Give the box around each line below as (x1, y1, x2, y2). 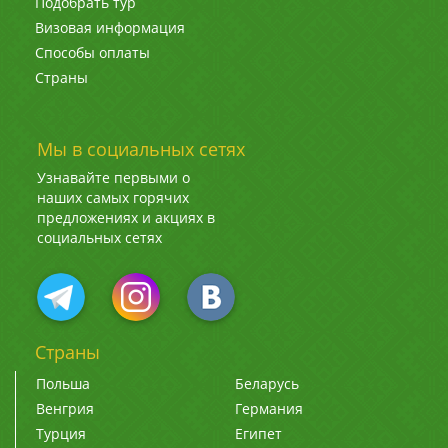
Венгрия (36, 399, 94, 419)
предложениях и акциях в (37, 208, 215, 228)
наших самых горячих (37, 188, 189, 208)
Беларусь (234, 374, 299, 394)
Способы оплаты (35, 43, 150, 63)
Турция (36, 424, 86, 444)
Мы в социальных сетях (37, 137, 245, 162)
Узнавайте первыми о (37, 168, 190, 188)
